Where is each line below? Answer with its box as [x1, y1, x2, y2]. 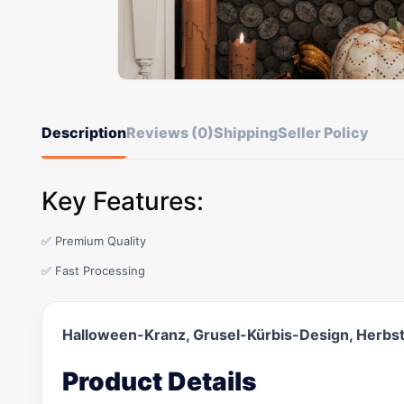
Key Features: [41, 186, 204, 216]
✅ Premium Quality [41, 234, 146, 248]
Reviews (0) [126, 124, 214, 142]
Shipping [214, 124, 278, 142]
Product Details [62, 366, 256, 397]
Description [41, 124, 126, 142]
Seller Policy [278, 124, 369, 142]
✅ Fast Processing [41, 263, 145, 278]
